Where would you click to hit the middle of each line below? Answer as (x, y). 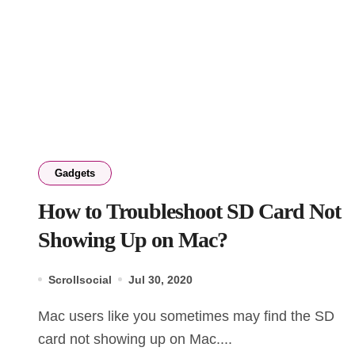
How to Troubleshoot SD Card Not (189, 211)
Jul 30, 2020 (160, 279)
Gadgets (75, 173)
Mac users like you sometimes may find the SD (44, 316)
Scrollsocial (80, 279)
